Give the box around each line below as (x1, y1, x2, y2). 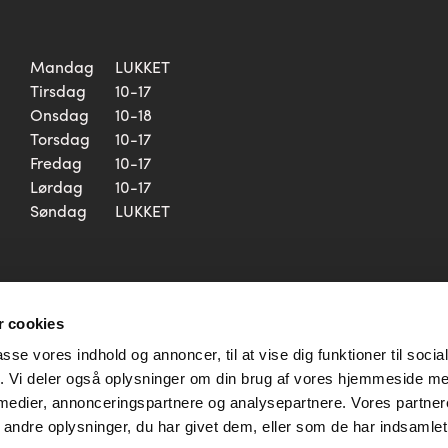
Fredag (30, 151, 82, 174)
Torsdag (30, 127, 90, 150)
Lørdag (30, 175, 83, 198)
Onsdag (30, 103, 89, 126)
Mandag (30, 55, 94, 78)
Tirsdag (30, 79, 86, 102)
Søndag (30, 199, 87, 222)
